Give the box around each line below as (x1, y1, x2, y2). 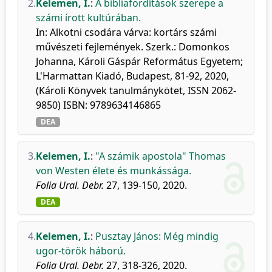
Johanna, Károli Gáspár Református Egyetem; (36, 55, 243, 68)
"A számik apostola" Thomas (95, 149, 226, 163)
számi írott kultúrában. (36, 11, 141, 24)
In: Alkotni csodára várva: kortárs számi (36, 25, 217, 39)
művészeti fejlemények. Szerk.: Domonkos (36, 40, 229, 53)
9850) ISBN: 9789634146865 (36, 98, 161, 112)
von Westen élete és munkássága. (36, 164, 191, 177)
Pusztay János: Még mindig (95, 229, 219, 243)
